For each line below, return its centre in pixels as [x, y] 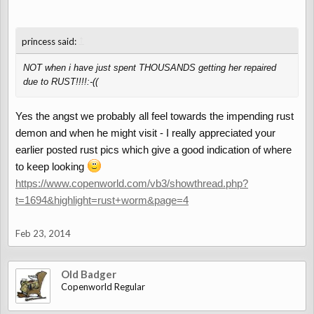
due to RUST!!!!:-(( [61, 82]
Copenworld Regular [103, 287]
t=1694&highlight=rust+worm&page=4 [102, 200]
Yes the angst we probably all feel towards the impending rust [155, 116]
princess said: [50, 41]
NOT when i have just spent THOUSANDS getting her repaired [150, 68]
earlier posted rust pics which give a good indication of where [153, 150]
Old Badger [89, 274]
